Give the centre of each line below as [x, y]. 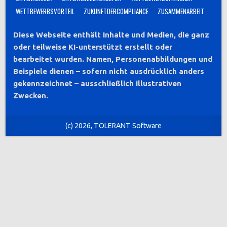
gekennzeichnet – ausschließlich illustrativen [98, 84]
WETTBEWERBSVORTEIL [45, 11]
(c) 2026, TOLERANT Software [113, 125]
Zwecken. [31, 96]
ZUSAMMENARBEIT [181, 11]
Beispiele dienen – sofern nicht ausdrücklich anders [109, 71]
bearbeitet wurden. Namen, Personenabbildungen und [113, 59]
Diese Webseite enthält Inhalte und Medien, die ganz [111, 35]
